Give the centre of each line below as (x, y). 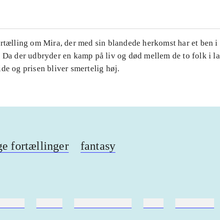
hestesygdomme (103, 203)
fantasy (98, 146)
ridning (50, 203)
